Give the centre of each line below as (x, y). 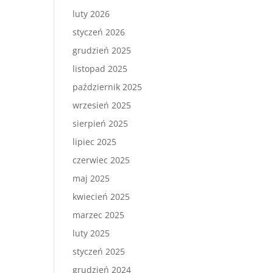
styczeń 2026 (99, 32)
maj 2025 (91, 178)
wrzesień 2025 (102, 105)
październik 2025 (108, 87)
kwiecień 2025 (101, 197)
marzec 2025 (99, 215)
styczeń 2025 (99, 251)
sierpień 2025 (101, 123)
